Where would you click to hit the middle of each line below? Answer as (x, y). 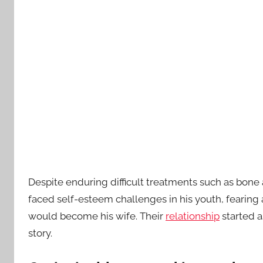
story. (40, 233)
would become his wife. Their (97, 216)
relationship (193, 216)
